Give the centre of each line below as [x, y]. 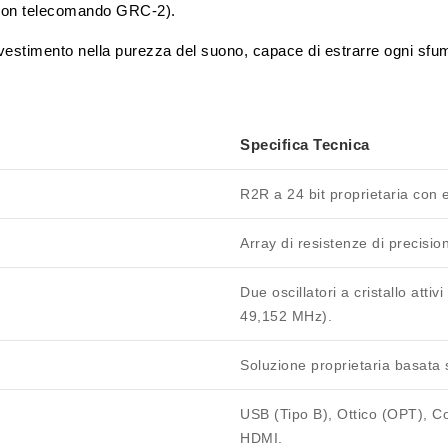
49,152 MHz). [286, 316]
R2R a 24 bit [282, 194]
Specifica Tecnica [305, 145]
